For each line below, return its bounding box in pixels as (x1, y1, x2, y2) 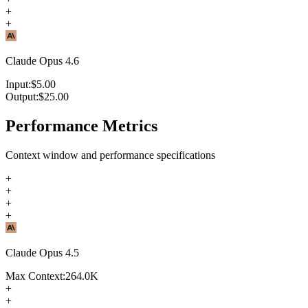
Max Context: (5, 269, 65, 282)
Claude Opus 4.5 (5, 246, 79, 258)
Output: (5, 90, 38, 102)
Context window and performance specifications (5, 148, 215, 161)
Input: (5, 78, 31, 90)
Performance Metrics (5, 116, 157, 135)
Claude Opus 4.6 (5, 54, 79, 67)
